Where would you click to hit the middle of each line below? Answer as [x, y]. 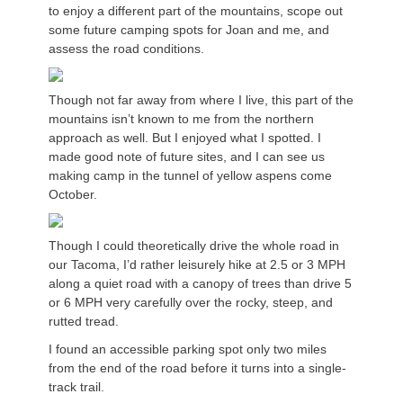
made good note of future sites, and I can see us [187, 157]
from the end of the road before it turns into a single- [197, 368]
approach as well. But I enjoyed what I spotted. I [185, 138]
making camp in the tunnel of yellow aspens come [190, 176]
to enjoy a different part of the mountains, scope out [196, 11]
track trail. [76, 387]
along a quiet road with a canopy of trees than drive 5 [200, 284]
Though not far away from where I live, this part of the [201, 100]
